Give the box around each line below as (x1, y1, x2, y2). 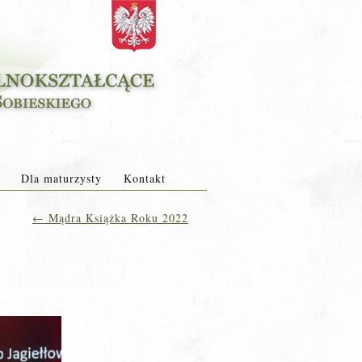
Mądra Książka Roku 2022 (44, 210, 188, 225)
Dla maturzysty (20, 170, 102, 186)
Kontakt (123, 170, 166, 186)
